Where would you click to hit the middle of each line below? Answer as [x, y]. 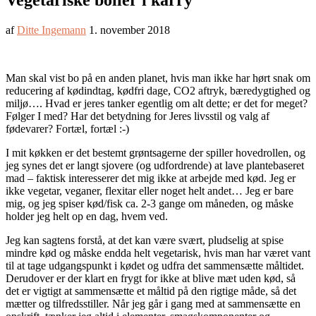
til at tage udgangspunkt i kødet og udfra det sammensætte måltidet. [155, 266]
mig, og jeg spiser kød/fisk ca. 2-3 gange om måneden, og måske [150, 204]
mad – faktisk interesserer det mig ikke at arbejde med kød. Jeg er [151, 178]
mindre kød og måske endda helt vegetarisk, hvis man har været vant [158, 253]
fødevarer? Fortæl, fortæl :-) [67, 129]
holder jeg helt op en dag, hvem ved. [88, 217]
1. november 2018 [129, 30]
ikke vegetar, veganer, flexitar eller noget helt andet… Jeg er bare [150, 191]
